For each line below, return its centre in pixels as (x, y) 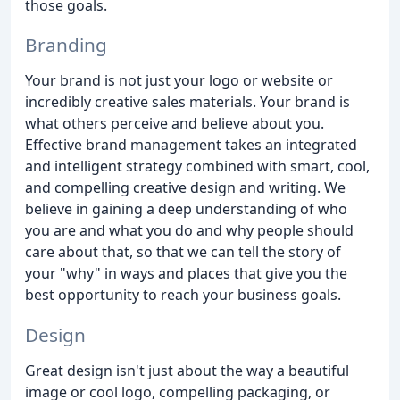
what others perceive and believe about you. (175, 124)
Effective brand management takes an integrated (191, 145)
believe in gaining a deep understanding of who (186, 209)
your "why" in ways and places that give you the (186, 274)
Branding (66, 45)
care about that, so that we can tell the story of (183, 252)
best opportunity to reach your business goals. (183, 295)
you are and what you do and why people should (189, 231)
